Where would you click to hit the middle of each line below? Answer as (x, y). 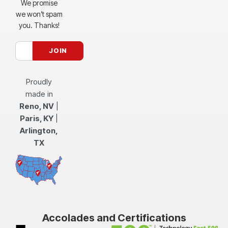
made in (39, 94)
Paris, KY (37, 118)
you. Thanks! (39, 25)
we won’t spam (39, 14)
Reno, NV (37, 106)
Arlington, (39, 130)
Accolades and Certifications (114, 218)
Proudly (39, 81)
